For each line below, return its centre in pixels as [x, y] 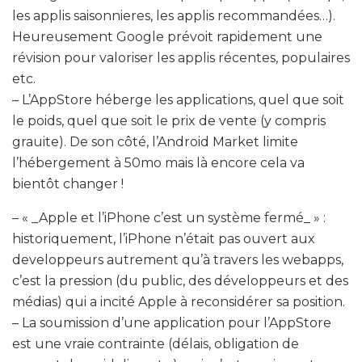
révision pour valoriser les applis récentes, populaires [181, 57]
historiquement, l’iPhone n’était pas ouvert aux [164, 238]
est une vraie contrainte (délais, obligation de [156, 343]
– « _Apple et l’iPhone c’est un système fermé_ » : [169, 217]
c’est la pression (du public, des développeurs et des [180, 280]
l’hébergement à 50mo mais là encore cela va [158, 162]
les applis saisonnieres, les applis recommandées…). [174, 15]
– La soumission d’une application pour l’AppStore [172, 322]
